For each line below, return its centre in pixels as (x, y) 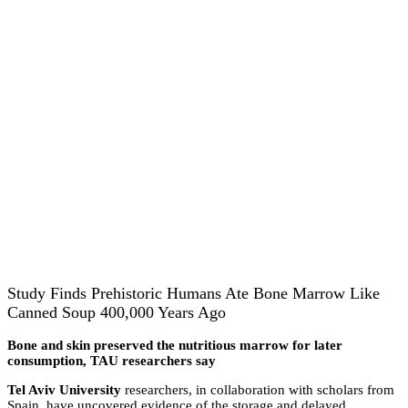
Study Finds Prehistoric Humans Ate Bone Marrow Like (194, 293)
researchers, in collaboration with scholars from (258, 390)
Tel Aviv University (64, 390)
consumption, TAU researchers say (112, 361)
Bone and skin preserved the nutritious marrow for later (175, 346)
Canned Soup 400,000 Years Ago (117, 312)
